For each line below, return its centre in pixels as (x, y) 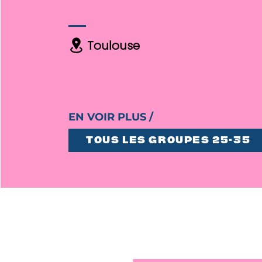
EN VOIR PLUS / (111, 117)
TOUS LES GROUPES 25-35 (168, 140)
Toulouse (114, 46)
